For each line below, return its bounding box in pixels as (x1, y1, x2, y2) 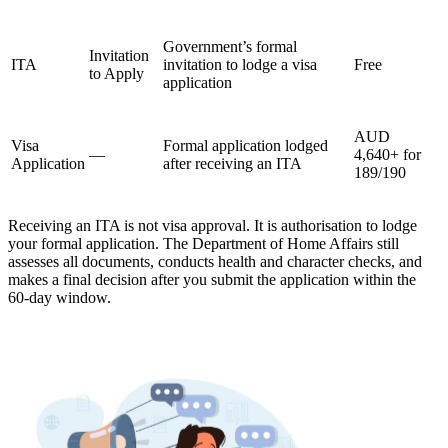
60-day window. (8, 288, 111, 306)
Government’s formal (163, 37, 297, 55)
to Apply (89, 64, 144, 82)
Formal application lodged (163, 136, 328, 154)
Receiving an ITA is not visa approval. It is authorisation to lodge (8, 216, 417, 234)
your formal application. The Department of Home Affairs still (8, 234, 399, 252)
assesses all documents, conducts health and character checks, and (8, 252, 422, 270)
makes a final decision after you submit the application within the (8, 270, 416, 288)
